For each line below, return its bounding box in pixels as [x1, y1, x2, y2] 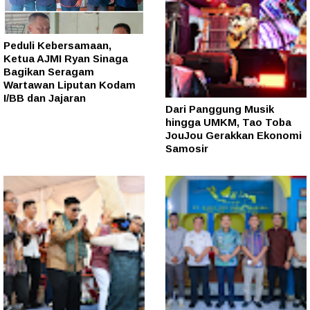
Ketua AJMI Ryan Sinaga [3, 52, 128, 64]
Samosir [165, 143, 208, 155]
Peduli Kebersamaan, [3, 39, 111, 51]
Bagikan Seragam [3, 65, 94, 77]
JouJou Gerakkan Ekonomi [165, 129, 302, 142]
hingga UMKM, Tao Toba [165, 116, 291, 129]
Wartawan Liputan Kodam [3, 78, 136, 91]
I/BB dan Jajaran [3, 91, 86, 104]
